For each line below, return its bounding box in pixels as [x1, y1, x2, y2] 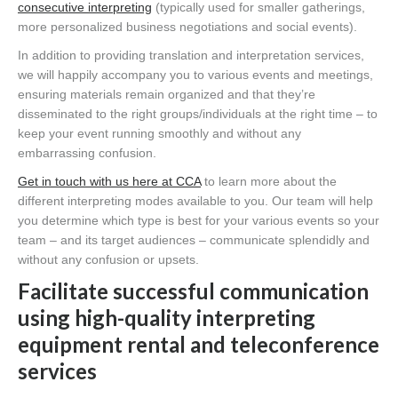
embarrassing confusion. [18, 145, 156, 160]
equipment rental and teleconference [18, 330, 379, 357]
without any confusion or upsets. [18, 251, 199, 267]
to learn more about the [201, 173, 337, 188]
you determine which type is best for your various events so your [18, 212, 379, 227]
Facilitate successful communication [18, 277, 369, 304]
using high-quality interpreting [18, 304, 315, 330]
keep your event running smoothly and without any [18, 125, 301, 140]
